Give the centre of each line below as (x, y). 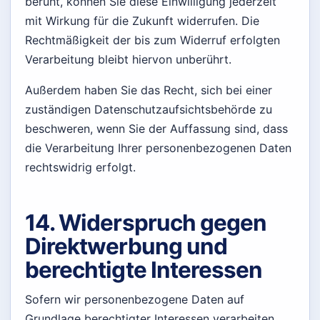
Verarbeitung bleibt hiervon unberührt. (128, 59)
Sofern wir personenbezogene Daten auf (135, 300)
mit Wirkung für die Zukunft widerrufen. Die (142, 20)
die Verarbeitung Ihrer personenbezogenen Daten (158, 147)
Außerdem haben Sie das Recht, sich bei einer (149, 90)
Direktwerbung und (126, 247)
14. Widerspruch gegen (146, 223)
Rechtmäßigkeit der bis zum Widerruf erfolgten (152, 40)
